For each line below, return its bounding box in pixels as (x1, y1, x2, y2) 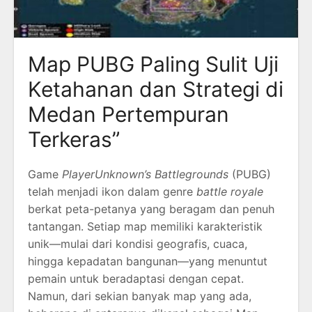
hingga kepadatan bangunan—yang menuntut (28, 253, 267, 268)
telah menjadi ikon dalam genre (28, 184, 196, 198)
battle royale (196, 184, 263, 198)
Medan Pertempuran (28, 101, 229, 127)
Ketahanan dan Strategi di (28, 76, 283, 102)
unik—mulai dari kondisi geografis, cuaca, (28, 236, 247, 251)
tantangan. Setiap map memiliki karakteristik (28, 219, 263, 233)
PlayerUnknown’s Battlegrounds (62, 166, 228, 181)
